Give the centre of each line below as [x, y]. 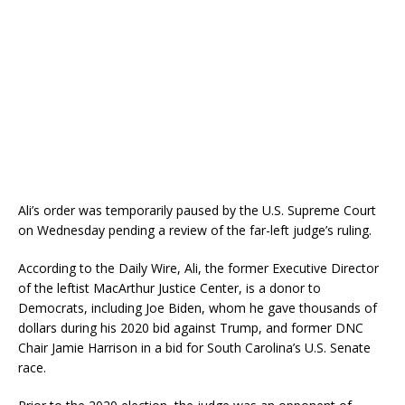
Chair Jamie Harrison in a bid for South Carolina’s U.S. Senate [194, 348]
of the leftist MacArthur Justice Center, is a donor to [170, 288]
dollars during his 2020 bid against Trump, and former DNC [191, 328]
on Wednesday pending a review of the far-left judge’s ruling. [195, 231]
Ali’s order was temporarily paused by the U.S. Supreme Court [197, 211]
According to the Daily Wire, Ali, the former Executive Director [198, 268]
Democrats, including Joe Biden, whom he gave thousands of [198, 308]
